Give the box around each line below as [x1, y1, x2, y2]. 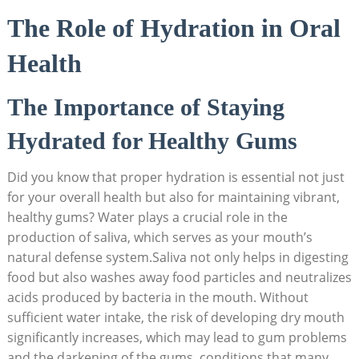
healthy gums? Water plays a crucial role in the [6, 208, 288, 226]
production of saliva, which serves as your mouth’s [6, 228, 313, 246]
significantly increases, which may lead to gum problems [6, 328, 347, 346]
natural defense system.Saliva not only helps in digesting [6, 248, 349, 266]
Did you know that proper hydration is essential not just [6, 167, 345, 186]
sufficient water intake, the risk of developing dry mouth [6, 308, 345, 326]
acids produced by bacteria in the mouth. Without [6, 288, 309, 306]
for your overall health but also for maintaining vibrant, [6, 188, 340, 206]
